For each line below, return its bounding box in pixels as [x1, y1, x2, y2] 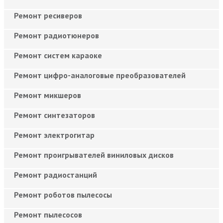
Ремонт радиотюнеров [14, 30, 99, 40]
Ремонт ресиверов [14, 10, 82, 20]
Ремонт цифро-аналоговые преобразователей [14, 70, 186, 80]
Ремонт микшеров [14, 90, 81, 100]
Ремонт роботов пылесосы [14, 189, 112, 200]
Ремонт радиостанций [14, 169, 97, 180]
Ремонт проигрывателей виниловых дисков [14, 149, 174, 160]
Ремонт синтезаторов [14, 110, 95, 120]
